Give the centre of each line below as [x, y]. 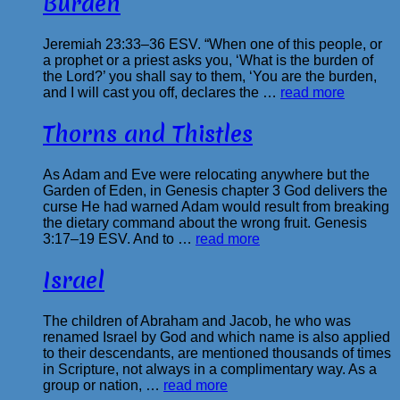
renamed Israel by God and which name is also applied [217, 337]
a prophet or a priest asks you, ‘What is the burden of [208, 61]
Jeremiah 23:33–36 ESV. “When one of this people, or [212, 45]
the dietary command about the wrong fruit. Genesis [205, 222]
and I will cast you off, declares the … [162, 93]
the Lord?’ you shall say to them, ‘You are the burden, [210, 77]
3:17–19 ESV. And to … [119, 238]
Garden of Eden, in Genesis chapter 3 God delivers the [215, 190]
